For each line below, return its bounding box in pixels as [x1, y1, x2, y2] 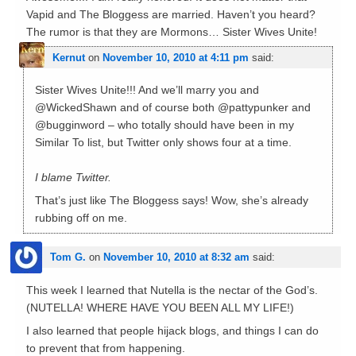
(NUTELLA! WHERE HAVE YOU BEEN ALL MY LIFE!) [25, 300, 294, 314]
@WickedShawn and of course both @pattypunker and [34, 101, 311, 114]
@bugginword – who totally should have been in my [34, 118, 294, 132]
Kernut [52, 52, 85, 64]
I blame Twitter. [34, 171, 111, 184]
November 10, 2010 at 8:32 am [103, 250, 250, 263]
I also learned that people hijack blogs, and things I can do [25, 323, 319, 337]
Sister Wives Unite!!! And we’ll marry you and [34, 83, 259, 97]
